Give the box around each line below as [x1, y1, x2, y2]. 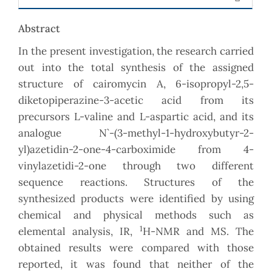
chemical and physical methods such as [18, 208, 254, 222]
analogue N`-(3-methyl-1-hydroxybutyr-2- [18, 126, 254, 140]
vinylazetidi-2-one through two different [18, 159, 254, 173]
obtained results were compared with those [18, 241, 254, 255]
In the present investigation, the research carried [18, 44, 254, 58]
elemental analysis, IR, [18, 225, 140, 239]
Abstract [18, 22, 60, 36]
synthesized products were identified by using [18, 192, 254, 206]
